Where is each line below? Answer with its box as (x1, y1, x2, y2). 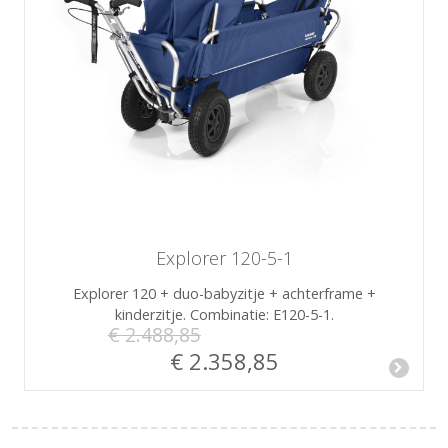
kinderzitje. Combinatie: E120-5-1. (114, 305, 334, 325)
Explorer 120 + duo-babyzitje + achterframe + (72, 284, 376, 304)
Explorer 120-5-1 (155, 246, 293, 271)
